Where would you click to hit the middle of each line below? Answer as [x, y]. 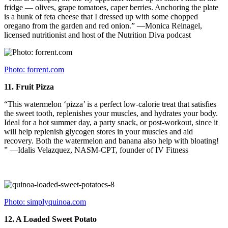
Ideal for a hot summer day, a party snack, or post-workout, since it [111, 123]
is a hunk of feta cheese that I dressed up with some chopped [101, 17]
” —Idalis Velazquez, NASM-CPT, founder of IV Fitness [96, 150]
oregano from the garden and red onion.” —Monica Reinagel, [103, 26]
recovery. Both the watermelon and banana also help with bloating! [111, 141]
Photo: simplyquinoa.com [45, 202]
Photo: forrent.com [34, 70]
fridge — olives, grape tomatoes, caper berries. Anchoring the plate [111, 8]
